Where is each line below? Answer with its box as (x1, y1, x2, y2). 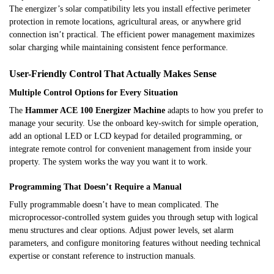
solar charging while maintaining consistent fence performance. (9, 43, 228, 53)
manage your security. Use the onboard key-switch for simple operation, (9, 119, 259, 128)
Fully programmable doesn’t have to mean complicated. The (9, 199, 218, 209)
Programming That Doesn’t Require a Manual (9, 182, 182, 191)
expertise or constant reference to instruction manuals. (9, 251, 196, 261)
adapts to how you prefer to (165, 106, 263, 116)
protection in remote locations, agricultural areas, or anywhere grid (9, 17, 241, 27)
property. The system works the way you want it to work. (9, 157, 208, 167)
